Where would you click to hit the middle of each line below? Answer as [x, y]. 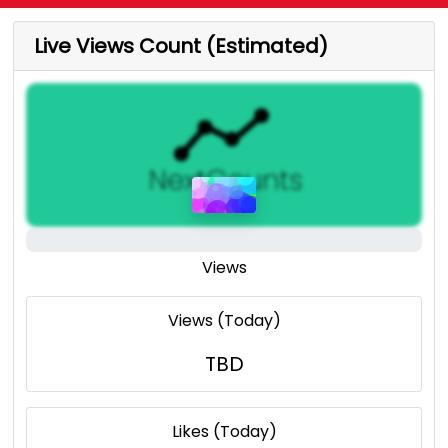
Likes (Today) [224, 432]
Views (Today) [224, 321]
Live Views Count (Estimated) [181, 46]
